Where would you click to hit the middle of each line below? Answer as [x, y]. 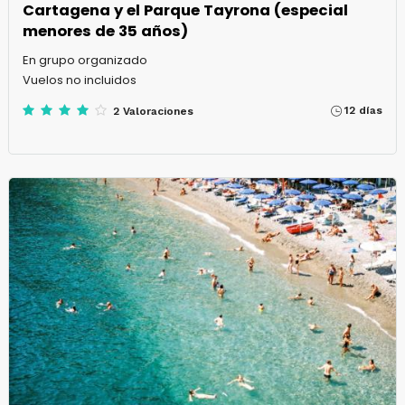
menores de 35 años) [105, 32]
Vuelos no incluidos [79, 80]
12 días [364, 111]
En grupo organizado [85, 61]
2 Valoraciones [153, 112]
